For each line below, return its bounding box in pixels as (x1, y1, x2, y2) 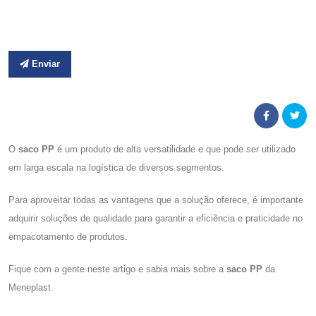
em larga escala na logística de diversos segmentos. (8, 162, 224, 173)
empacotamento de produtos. (8, 231, 128, 242)
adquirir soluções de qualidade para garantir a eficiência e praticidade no (8, 213, 303, 224)
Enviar (28, 59, 60, 70)
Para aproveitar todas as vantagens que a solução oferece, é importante (8, 195, 303, 205)
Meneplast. (8, 282, 54, 293)
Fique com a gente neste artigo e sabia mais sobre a (8, 264, 226, 274)
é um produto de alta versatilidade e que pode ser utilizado (54, 144, 296, 154)
